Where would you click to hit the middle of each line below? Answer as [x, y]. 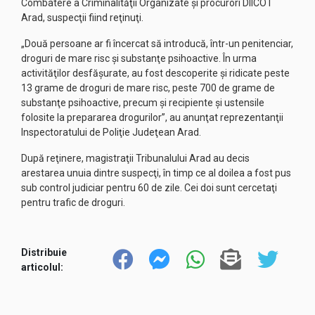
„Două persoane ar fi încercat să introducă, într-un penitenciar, [157, 44]
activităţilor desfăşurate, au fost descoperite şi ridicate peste [155, 73]
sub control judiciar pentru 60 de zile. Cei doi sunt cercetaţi [149, 188]
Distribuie [44, 252]
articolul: [42, 267]
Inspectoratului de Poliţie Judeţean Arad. [111, 132]
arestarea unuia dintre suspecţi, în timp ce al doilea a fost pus [156, 173]
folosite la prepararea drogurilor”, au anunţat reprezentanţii [152, 117]
